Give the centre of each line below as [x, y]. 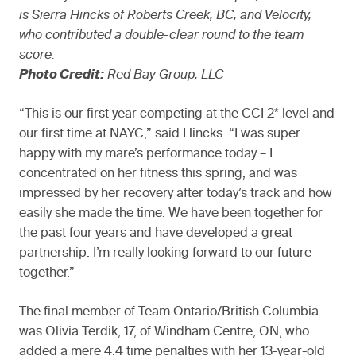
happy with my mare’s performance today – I [146, 154]
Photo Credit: [62, 75]
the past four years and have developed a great [156, 233]
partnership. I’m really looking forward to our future [165, 253]
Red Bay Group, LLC [164, 75]
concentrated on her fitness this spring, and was [158, 174]
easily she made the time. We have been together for [171, 213]
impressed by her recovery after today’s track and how [176, 193]
